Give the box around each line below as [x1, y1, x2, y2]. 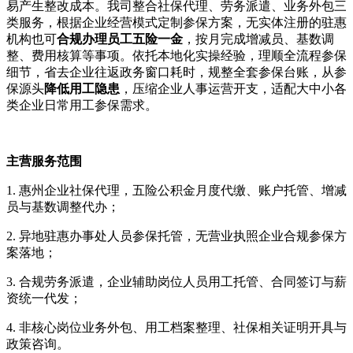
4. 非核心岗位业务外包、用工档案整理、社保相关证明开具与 [6, 321, 347, 334]
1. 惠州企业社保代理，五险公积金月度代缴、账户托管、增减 [6, 184, 347, 197]
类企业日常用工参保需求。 [6, 98, 158, 112]
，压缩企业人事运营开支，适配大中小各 [120, 82, 347, 95]
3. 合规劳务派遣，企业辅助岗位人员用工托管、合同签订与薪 [6, 275, 347, 288]
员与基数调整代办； [6, 200, 120, 214]
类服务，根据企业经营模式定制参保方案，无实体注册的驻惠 [6, 16, 347, 29]
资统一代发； [6, 292, 82, 305]
